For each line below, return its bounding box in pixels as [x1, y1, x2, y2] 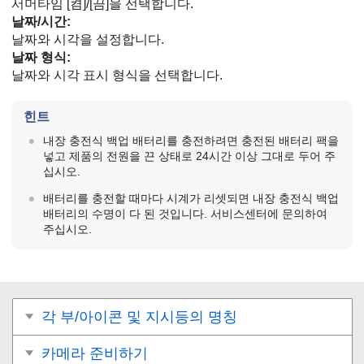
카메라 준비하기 [41, 344, 148, 362]
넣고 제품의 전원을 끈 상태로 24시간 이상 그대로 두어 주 [42, 149, 336, 162]
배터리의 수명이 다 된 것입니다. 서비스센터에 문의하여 [42, 206, 327, 220]
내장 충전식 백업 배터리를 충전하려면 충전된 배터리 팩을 [42, 133, 339, 147]
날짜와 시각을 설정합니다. [11, 32, 164, 46]
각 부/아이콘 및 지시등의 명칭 [41, 308, 237, 325]
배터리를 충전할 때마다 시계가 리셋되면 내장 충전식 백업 [42, 191, 339, 205]
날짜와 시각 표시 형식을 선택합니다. [11, 67, 223, 82]
